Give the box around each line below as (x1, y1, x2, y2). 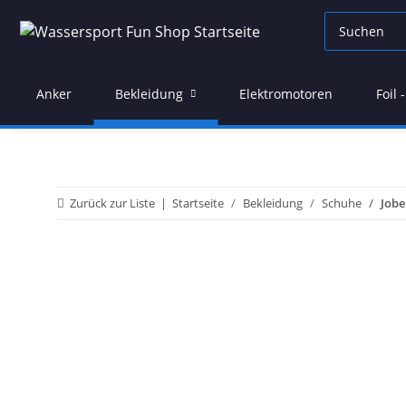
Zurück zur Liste (70, 195, 155, 211)
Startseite (172, 195, 224, 211)
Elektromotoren (239, 85, 333, 102)
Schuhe (322, 195, 362, 211)
